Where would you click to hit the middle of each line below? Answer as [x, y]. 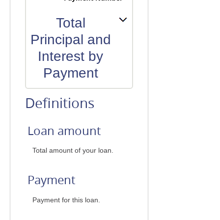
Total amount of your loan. [73, 151]
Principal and [70, 40]
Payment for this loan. [66, 200]
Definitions [60, 103]
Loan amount [64, 131]
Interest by [70, 56]
